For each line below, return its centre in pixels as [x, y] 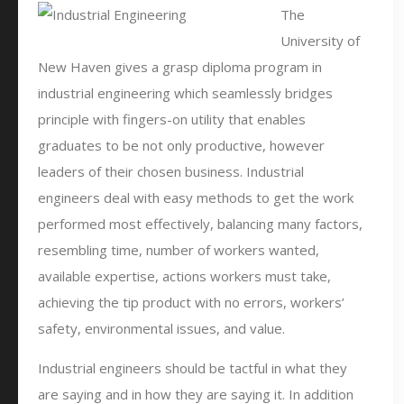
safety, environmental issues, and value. [161, 328]
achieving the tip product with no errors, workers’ [191, 302]
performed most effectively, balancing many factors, [200, 224]
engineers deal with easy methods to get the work [196, 197]
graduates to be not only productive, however [181, 145]
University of [320, 41]
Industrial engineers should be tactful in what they [193, 368]
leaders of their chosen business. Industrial [171, 171]
